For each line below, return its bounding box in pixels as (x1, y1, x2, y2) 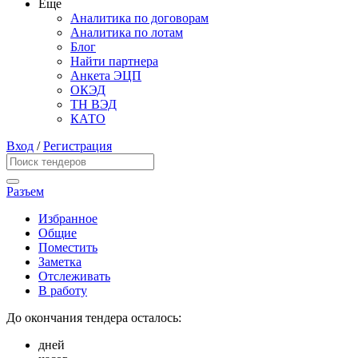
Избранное (38, 212, 97, 226)
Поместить (38, 241, 97, 255)
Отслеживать (38, 269, 110, 284)
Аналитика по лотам (70, 26, 183, 40)
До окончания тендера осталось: (6, 311, 181, 325)
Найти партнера (70, 54, 158, 69)
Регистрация (43, 139, 112, 153)
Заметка (38, 255, 82, 269)
